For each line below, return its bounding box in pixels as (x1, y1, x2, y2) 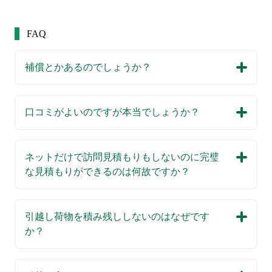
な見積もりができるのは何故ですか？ (25, 166, 190, 177)
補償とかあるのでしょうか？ (25, 62, 151, 72)
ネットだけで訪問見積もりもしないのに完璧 (25, 152, 219, 162)
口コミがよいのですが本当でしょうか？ (25, 107, 200, 117)
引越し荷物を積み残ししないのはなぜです (25, 211, 209, 222)
